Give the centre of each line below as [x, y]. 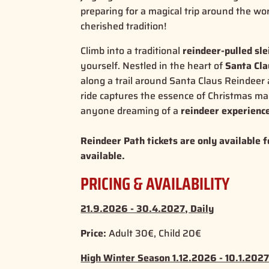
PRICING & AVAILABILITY [155, 183]
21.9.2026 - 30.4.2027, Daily [147, 208]
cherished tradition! [124, 26]
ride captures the [119, 95]
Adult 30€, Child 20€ [154, 233]
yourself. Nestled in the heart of [153, 65]
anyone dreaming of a [131, 110]
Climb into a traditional [132, 50]
